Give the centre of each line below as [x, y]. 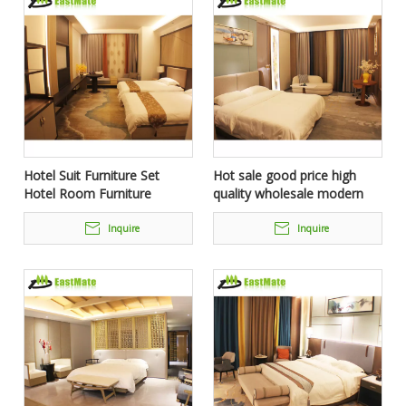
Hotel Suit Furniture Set [92, 175]
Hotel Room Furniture [87, 193]
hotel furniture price [272, 212]
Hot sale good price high [285, 175]
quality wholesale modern [288, 193]
